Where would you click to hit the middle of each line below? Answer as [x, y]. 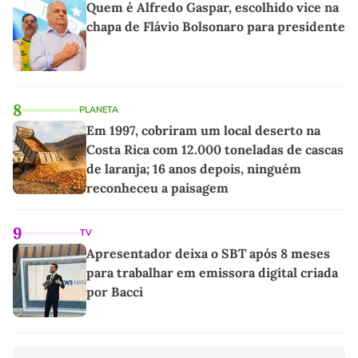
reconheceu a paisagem [157, 188]
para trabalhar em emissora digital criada [212, 273]
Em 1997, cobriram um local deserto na [203, 131]
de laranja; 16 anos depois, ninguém [194, 169]
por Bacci [115, 292]
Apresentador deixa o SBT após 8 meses [208, 254]
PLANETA [99, 110]
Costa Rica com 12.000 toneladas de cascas [215, 150]
